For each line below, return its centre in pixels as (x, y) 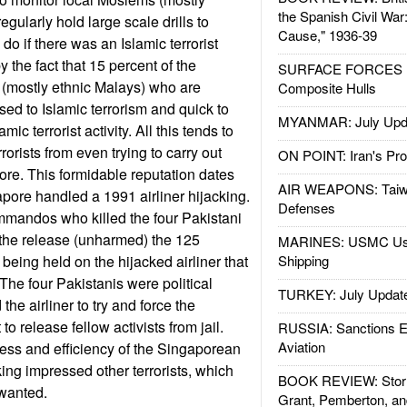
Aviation (301, 347)
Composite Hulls (327, 88)
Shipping (303, 260)
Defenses (306, 208)
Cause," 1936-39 (327, 35)
